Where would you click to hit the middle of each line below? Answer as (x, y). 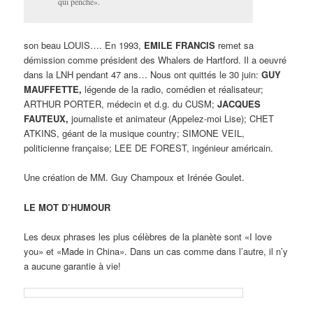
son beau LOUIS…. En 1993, (84, 45)
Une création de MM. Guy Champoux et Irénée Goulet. (134, 177)
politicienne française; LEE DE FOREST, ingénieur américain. (149, 148)
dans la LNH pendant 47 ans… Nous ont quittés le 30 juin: (143, 75)
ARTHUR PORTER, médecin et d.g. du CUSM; (121, 104)
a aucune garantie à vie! (73, 265)
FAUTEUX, (46, 119)
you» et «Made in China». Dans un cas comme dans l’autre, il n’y (156, 251)
